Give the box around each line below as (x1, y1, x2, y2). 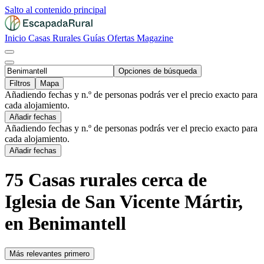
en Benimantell (5, 213, 126, 235)
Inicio (5, 33, 28, 43)
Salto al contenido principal (5, 5, 106, 15)
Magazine (137, 33, 173, 43)
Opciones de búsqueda (118, 67, 197, 75)
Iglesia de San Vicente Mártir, (5, 191, 243, 213)
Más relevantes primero (9, 249, 90, 258)
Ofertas (107, 33, 137, 43)
